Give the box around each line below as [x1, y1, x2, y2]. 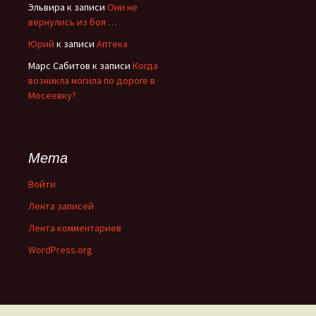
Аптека [97, 37, 128, 50]
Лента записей [28, 200, 94, 212]
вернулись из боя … [28, 16, 117, 28]
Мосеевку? [28, 89, 76, 102]
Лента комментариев [28, 221, 121, 234]
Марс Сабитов [28, 59, 90, 72]
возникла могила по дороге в [28, 74, 155, 87]
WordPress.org [28, 243, 92, 256]
